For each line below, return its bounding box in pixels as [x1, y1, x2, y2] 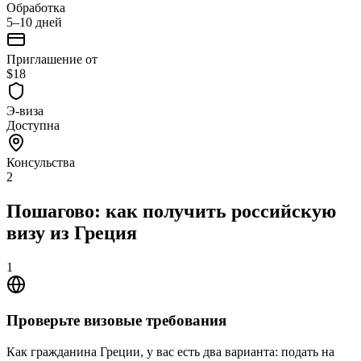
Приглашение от [6, 52, 98, 66]
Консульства [6, 155, 75, 169]
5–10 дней [6, 15, 62, 29]
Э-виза [6, 103, 44, 118]
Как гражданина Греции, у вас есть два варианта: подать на [6, 345, 334, 359]
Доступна [6, 118, 60, 132]
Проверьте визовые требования [6, 312, 226, 330]
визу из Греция [6, 222, 137, 243]
